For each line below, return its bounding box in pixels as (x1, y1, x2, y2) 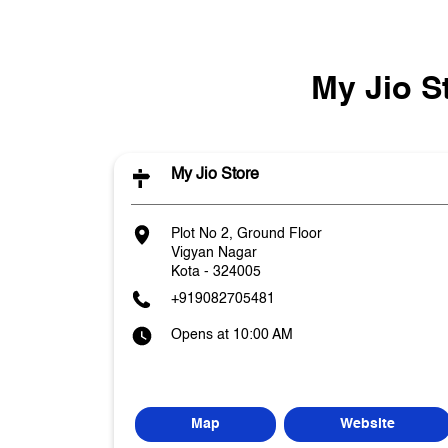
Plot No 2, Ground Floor (171, 226, 322, 241)
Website (340, 416, 395, 431)
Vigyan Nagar (171, 245, 257, 260)
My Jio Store (171, 166, 259, 183)
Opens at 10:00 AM (171, 327, 293, 342)
